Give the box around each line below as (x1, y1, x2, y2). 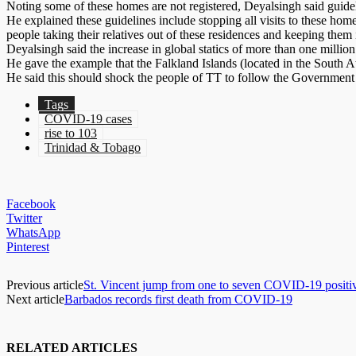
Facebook (6, 197, 56, 211)
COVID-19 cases (44, 112, 132, 126)
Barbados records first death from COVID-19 (64, 292, 292, 307)
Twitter (6, 211, 42, 226)
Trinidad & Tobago (44, 141, 141, 155)
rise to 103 (44, 126, 97, 141)
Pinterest (6, 240, 49, 254)
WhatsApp (6, 226, 60, 240)
